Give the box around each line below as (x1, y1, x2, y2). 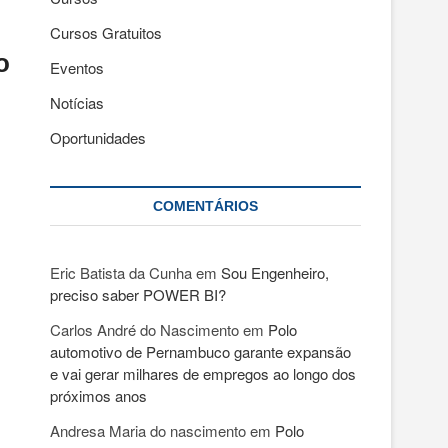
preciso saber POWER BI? (50, 284, 226, 305)
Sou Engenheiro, (221, 262, 329, 283)
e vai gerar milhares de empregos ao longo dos (50, 363, 356, 384)
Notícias (50, 92, 104, 113)
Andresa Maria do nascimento (50, 420, 246, 441)
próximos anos (50, 385, 147, 406)
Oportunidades (50, 127, 146, 148)
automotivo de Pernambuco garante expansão (50, 341, 351, 362)
